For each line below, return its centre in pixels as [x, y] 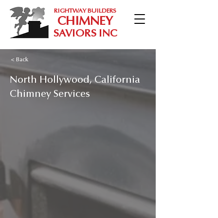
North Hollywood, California [75, 80]
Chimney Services [50, 94]
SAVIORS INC [85, 33]
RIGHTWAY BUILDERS [85, 11]
